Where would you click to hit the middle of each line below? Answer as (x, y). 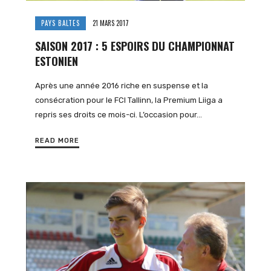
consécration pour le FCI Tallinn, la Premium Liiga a (129, 100)
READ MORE (57, 141)
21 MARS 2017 (111, 23)
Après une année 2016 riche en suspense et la (122, 85)
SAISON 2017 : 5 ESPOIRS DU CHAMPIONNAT (135, 46)
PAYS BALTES (61, 23)
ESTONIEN (57, 61)
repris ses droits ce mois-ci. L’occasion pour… (119, 114)
